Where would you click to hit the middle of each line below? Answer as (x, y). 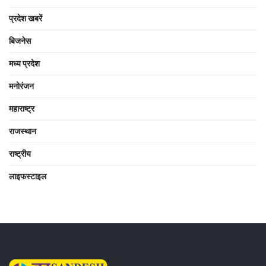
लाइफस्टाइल (28, 176)
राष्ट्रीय (20, 153)
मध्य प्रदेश (24, 63)
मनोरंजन (21, 86)
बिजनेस (20, 41)
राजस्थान (23, 131)
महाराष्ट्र (22, 108)
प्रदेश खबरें (26, 18)
